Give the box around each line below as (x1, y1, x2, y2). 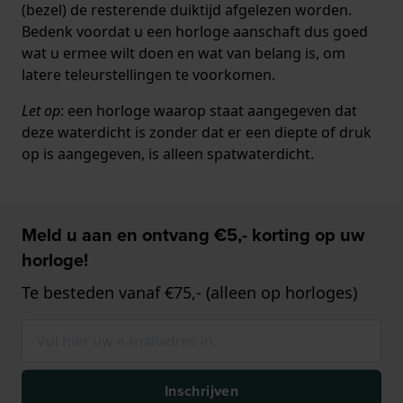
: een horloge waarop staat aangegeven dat (60, 101, 357, 121)
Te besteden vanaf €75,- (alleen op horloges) (22, 282, 357, 303)
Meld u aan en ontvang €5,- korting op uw (22, 221, 364, 247)
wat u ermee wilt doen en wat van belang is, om (22, 43, 345, 63)
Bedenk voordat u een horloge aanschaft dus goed (22, 22, 368, 41)
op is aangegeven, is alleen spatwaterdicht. (22, 144, 314, 164)
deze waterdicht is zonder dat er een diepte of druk (22, 122, 372, 142)
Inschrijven (164, 381, 239, 401)
